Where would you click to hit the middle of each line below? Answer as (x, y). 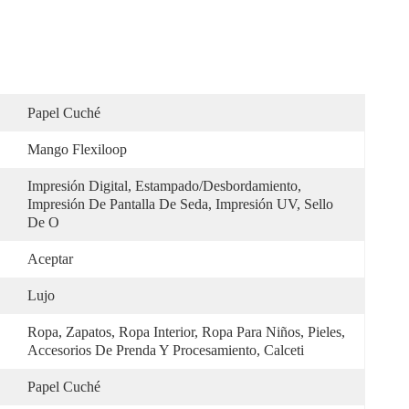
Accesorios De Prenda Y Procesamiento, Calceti (166, 350)
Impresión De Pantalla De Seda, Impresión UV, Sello (180, 204)
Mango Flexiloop (77, 149)
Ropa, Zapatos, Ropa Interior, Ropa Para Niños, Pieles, (186, 332)
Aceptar (50, 259)
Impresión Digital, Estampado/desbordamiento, (164, 186)
